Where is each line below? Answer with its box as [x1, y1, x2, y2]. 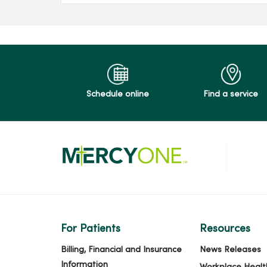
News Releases [199, 246, 261, 254]
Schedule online [86, 90, 149, 98]
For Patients [61, 223, 120, 234]
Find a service [203, 90, 258, 98]
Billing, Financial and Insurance [61, 246, 182, 254]
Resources [199, 223, 250, 234]
